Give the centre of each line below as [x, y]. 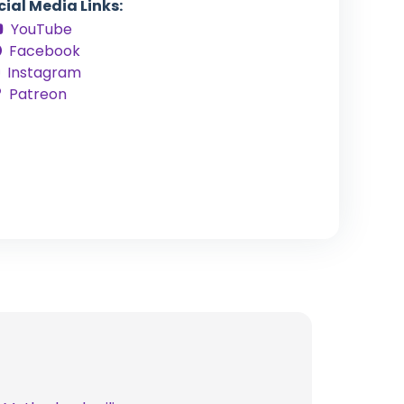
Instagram [44, 73]
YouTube [41, 30]
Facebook [45, 51]
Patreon [38, 95]
